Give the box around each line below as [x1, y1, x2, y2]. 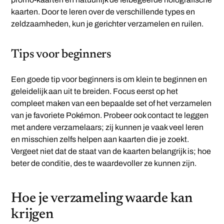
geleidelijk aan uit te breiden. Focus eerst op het [11, 87, 178, 96]
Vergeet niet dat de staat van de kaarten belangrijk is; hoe [11, 147, 211, 156]
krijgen [11, 207, 53, 222]
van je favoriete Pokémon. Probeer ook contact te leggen [11, 111, 209, 120]
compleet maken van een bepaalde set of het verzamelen [11, 99, 212, 108]
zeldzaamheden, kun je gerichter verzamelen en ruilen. [11, 19, 204, 28]
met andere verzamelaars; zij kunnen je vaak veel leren [11, 123, 204, 132]
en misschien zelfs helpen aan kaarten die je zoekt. [11, 135, 189, 144]
